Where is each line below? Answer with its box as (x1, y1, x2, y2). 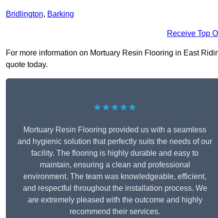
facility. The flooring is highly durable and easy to (31, 149, 199, 158)
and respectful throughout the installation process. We (22, 184, 207, 193)
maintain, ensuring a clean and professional (39, 161, 190, 169)
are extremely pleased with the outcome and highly (27, 196, 202, 204)
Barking (47, 10, 74, 18)
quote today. (6, 60, 48, 69)
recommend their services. (70, 207, 160, 216)
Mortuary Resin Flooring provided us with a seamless (23, 126, 206, 134)
